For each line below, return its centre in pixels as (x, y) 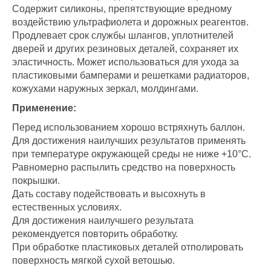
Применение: (44, 108)
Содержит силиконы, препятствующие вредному (122, 9)
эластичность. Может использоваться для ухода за (126, 62)
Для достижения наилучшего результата (103, 220)
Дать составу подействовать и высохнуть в (109, 194)
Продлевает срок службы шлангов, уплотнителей (123, 35)
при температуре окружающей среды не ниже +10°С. (132, 154)
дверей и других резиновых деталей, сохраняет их (125, 49)
